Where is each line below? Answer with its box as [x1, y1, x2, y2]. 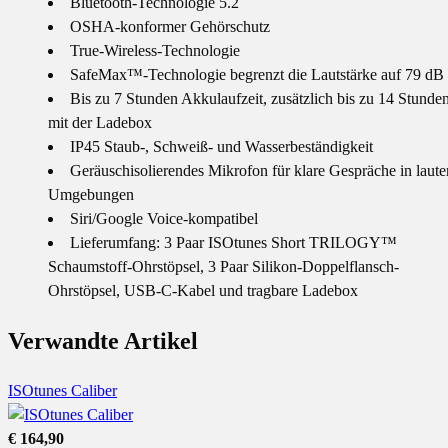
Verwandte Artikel [8, 327, 198, 354]
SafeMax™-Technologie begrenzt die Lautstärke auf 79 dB [70, 66, 444, 83]
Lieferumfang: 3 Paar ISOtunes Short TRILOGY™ [70, 234, 397, 251]
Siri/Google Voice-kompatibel [70, 210, 258, 227]
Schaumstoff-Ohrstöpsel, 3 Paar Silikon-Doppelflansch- [48, 258, 399, 275]
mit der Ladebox [48, 114, 152, 131]
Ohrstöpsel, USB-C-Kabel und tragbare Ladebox [48, 282, 358, 299]
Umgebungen [48, 186, 134, 203]
